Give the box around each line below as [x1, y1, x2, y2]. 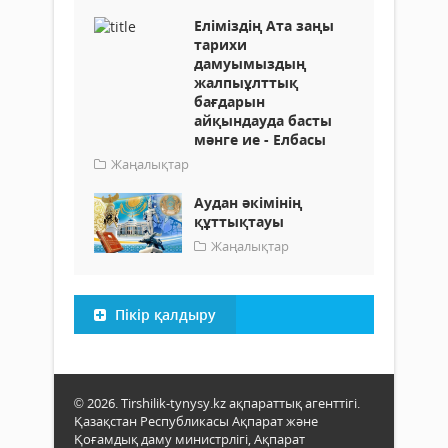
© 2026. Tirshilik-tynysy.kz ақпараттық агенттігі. [74, 393, 360, 412]
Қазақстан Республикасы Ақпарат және [74, 411, 318, 430]
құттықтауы [194, 211, 284, 231]
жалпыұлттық [194, 72, 298, 92]
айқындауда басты [194, 110, 332, 130]
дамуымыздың [194, 53, 306, 73]
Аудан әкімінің [194, 192, 302, 212]
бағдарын [194, 91, 265, 111]
